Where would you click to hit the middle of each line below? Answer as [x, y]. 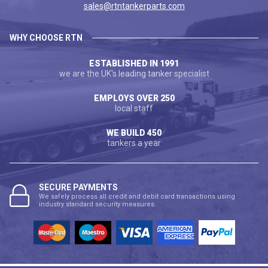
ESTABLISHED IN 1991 [134, 64]
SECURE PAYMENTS [78, 188]
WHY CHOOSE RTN [46, 38]
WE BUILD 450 [134, 133]
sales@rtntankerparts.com [134, 6]
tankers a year [134, 143]
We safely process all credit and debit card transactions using [137, 197]
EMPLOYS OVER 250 [134, 98]
